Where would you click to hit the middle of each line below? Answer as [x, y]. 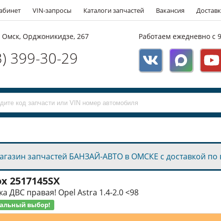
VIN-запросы [52, 10]
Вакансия [170, 10]
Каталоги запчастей [114, 10]
